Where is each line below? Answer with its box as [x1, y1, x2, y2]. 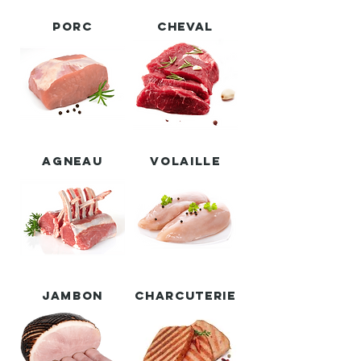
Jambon [41, 288, 104, 303]
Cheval [156, 19, 214, 34]
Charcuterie [135, 288, 236, 303]
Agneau [42, 153, 103, 168]
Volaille [150, 153, 221, 168]
